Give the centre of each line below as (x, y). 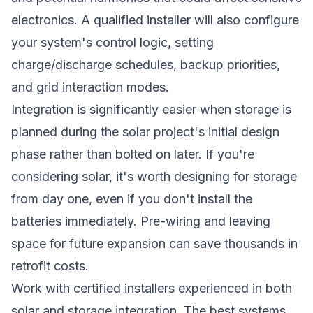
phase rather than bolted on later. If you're (133, 154)
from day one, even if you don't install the (132, 199)
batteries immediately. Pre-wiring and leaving (141, 221)
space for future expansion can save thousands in (154, 243)
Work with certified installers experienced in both (152, 288)
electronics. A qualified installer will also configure (155, 20)
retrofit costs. (50, 266)
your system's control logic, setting (112, 42)
